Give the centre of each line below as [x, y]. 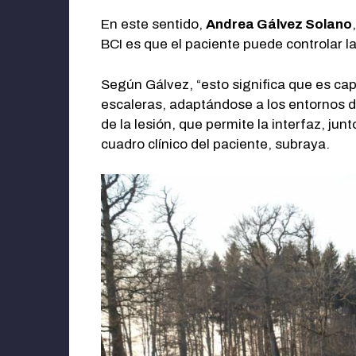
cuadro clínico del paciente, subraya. [215, 144]
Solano [327, 25]
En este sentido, [153, 25]
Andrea [231, 25]
